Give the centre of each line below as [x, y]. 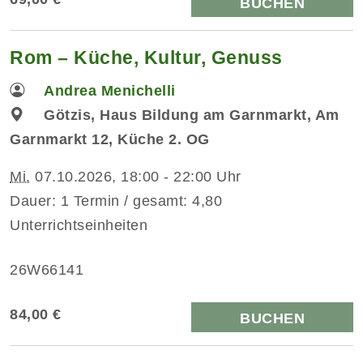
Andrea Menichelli [110, 90]
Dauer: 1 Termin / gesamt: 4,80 [116, 201]
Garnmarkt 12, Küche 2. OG [110, 139]
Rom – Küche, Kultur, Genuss [146, 57]
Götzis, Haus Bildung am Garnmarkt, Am [192, 115]
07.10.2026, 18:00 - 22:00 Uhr [136, 176]
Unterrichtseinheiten [79, 225]
